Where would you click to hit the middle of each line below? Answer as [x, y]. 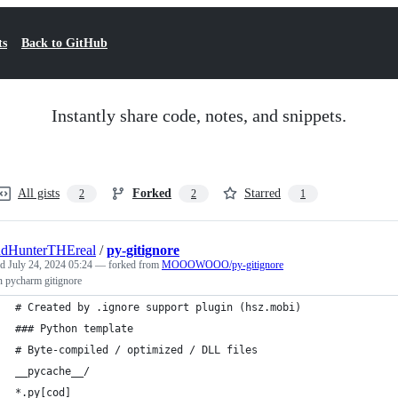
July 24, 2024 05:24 [50, 265]
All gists [39, 193]
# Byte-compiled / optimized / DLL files [136, 350]
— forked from [128, 265]
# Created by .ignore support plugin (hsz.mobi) [158, 307]
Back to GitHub [64, 43]
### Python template [74, 329]
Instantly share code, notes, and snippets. [199, 115]
